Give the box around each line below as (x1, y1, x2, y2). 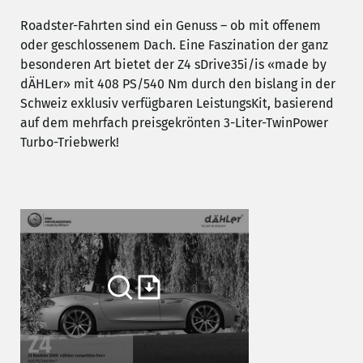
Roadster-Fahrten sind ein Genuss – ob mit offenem (20, 18, 321, 34)
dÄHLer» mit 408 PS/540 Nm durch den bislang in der (20, 76, 335, 92)
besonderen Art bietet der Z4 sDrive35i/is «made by (20, 57, 327, 73)
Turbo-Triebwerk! (20, 135, 119, 151)
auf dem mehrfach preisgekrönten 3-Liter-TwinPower (20, 115, 328, 131)
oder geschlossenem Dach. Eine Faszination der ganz (20, 37, 328, 53)
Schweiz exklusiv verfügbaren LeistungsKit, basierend (20, 96, 334, 112)
